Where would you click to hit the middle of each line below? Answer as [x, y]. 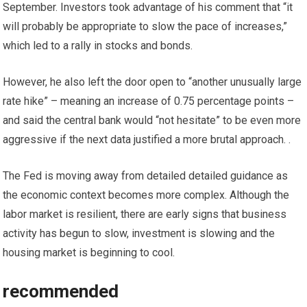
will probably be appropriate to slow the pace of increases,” [145, 26]
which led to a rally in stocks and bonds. [98, 46]
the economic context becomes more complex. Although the [146, 195]
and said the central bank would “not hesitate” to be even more [152, 120]
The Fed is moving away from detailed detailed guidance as [146, 176]
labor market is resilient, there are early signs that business [145, 214]
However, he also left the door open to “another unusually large [152, 82]
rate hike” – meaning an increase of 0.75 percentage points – [149, 101]
